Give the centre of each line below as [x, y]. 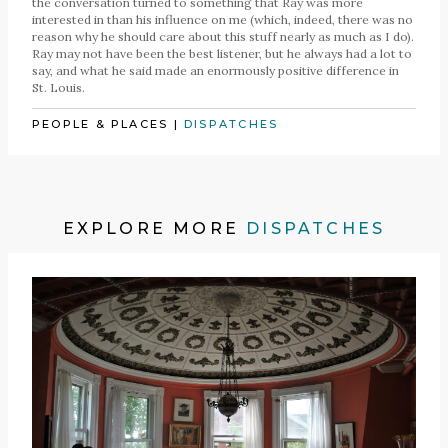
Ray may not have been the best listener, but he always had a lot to [222, 54]
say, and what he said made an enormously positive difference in [215, 71]
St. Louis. [58, 88]
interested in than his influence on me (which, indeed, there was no [222, 20]
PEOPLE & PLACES [100, 124]
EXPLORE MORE [154, 229]
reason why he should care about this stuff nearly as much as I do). [223, 37]
